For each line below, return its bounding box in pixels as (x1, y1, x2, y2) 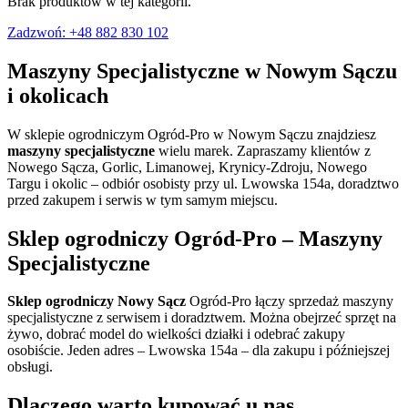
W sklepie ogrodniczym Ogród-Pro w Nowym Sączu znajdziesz (7, 126, 376, 142)
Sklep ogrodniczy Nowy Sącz (7, 293, 186, 310)
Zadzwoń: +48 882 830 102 (7, 24, 168, 40)
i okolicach (7, 83, 108, 107)
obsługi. (7, 359, 53, 375)
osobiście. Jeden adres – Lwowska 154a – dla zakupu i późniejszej (7, 342, 390, 359)
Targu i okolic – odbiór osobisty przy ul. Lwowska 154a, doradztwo (7, 175, 399, 191)
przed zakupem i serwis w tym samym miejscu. (7, 191, 278, 208)
